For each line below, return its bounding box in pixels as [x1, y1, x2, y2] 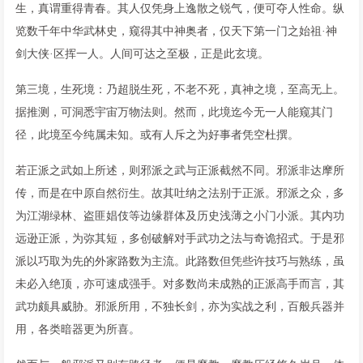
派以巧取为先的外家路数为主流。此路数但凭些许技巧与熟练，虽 [15, 254, 344, 267]
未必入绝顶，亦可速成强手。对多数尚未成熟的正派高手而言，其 [15, 277, 344, 290]
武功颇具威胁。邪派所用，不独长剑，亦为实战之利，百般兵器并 [15, 300, 344, 313]
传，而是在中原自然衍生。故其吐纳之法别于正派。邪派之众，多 [15, 186, 344, 199]
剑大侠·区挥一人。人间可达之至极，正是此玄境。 [15, 47, 269, 60]
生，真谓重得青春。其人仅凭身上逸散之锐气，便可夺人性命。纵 [15, 2, 344, 15]
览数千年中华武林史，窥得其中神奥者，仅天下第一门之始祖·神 [15, 24, 337, 37]
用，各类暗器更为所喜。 [15, 322, 140, 335]
